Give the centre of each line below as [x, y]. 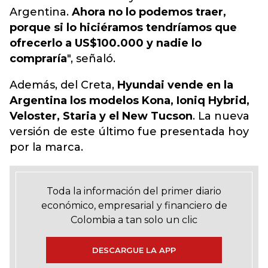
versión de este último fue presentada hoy [129, 132]
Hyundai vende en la [175, 85]
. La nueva [221, 116]
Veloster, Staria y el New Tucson [101, 116]
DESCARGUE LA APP [134, 250]
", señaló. [91, 59]
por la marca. [46, 147]
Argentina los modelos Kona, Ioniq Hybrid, [130, 100]
